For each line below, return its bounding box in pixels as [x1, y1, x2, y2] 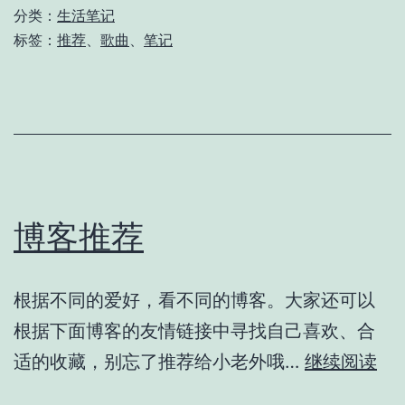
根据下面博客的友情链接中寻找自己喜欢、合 [14, 319, 375, 342]
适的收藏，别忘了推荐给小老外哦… [14, 350, 305, 372]
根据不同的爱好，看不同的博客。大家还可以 [14, 288, 375, 311]
